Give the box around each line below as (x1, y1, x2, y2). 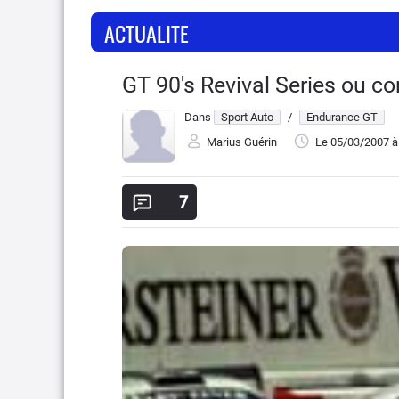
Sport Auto (221, 110, 273, 124)
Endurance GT (306, 110, 378, 124)
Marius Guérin (207, 135, 277, 150)
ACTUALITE (104, 17, 189, 49)
